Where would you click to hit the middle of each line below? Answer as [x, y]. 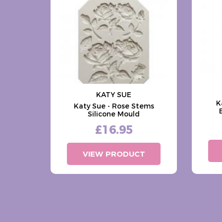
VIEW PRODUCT [114, 154]
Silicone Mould [114, 114]
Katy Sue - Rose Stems [114, 106]
